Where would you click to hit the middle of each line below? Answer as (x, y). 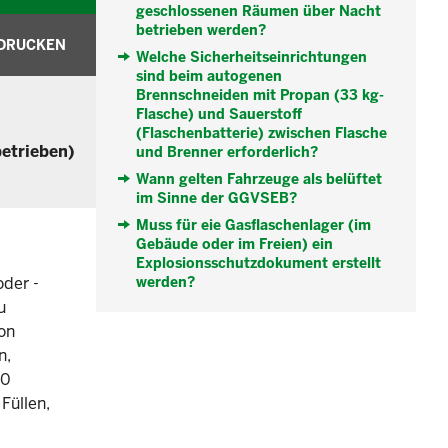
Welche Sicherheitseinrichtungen (251, 57)
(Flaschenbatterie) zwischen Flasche (261, 133)
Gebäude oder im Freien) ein (234, 244)
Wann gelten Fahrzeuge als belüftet (259, 179)
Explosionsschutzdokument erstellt (258, 263)
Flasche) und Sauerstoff (219, 114)
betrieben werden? (201, 30)
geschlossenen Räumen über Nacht (258, 11)
